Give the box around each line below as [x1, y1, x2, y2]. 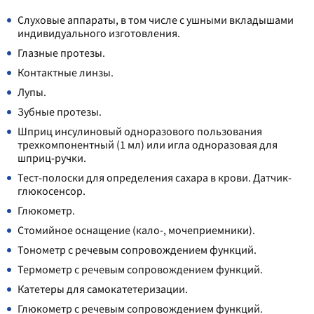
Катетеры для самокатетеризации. [18, 282, 188, 296]
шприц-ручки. [18, 151, 86, 165]
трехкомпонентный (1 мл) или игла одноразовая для [18, 137, 278, 151]
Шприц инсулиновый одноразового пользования [18, 124, 262, 138]
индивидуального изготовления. [18, 26, 180, 40]
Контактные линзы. [18, 65, 114, 79]
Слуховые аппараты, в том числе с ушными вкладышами [18, 13, 294, 27]
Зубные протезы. [18, 104, 102, 118]
